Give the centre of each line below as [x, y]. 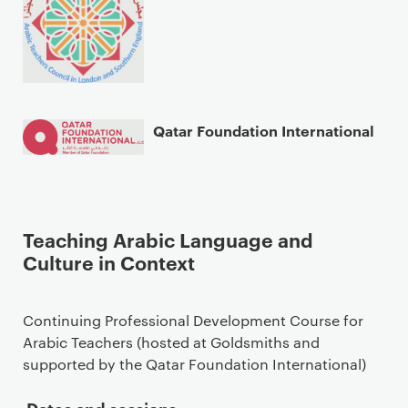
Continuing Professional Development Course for [193, 320]
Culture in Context [109, 261]
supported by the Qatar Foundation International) [194, 363]
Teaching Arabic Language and [168, 239]
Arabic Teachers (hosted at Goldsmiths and [171, 342]
